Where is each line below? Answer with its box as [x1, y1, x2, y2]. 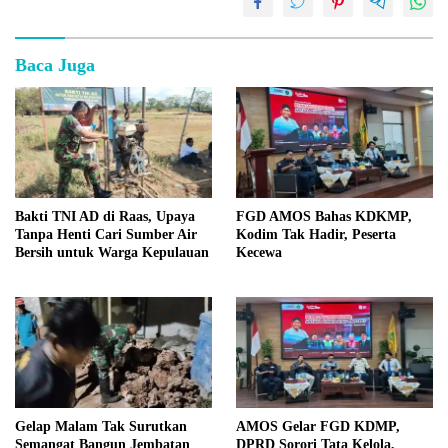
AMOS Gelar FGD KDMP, [236, 418, 400, 434]
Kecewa [236, 245, 282, 261]
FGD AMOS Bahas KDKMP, [236, 209, 412, 225]
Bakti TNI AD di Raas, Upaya [15, 209, 195, 225]
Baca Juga [15, 55, 95, 76]
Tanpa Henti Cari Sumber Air [15, 227, 197, 243]
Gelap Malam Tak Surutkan [15, 418, 187, 434]
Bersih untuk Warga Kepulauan [15, 245, 209, 261]
